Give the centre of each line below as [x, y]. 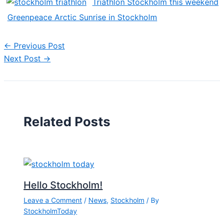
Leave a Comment [53, 200]
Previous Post [38, 46]
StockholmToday [50, 211]
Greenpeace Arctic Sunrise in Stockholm [82, 17]
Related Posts [67, 121]
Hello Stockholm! [63, 185]
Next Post [24, 59]
